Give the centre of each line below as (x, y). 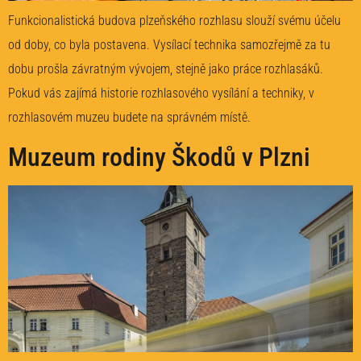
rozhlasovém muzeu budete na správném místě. (129, 118)
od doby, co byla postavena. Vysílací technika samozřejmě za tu (169, 45)
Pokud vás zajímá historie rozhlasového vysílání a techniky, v (161, 93)
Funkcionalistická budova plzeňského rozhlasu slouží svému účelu (174, 21)
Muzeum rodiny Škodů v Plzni (159, 157)
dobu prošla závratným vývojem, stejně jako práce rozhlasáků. (166, 69)
